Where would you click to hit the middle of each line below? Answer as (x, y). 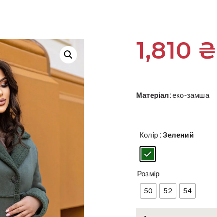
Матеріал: (154, 96)
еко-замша (190, 96)
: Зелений (177, 135)
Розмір (148, 174)
